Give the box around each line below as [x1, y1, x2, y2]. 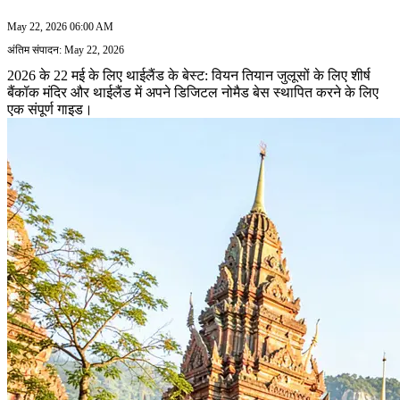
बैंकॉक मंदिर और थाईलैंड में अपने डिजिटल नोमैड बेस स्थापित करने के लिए [7, 84, 379, 100]
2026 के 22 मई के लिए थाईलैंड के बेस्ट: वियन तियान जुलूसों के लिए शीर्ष [7, 67, 371, 83]
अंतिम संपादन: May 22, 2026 [7, 43, 124, 56]
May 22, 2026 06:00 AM [7, 20, 113, 33]
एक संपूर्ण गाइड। [7, 101, 93, 117]
